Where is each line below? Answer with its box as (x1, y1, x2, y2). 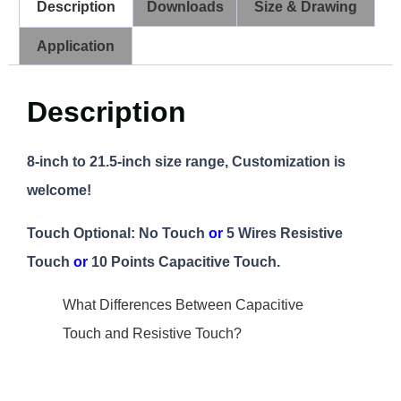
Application (37, 38, 115, 54)
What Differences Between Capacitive (63, 297, 303, 313)
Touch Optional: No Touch (27, 226, 209, 242)
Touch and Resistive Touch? (63, 326, 242, 342)
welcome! (27, 183, 91, 199)
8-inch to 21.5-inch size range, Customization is (27, 154, 346, 170)
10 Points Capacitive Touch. (88, 254, 280, 270)
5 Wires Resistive (223, 226, 343, 242)
